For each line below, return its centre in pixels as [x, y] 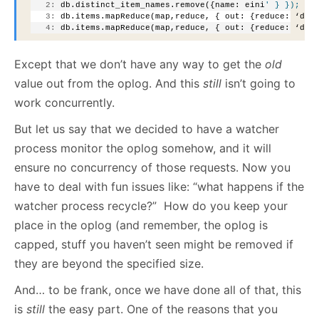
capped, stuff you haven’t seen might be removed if [154, 245]
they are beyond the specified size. [109, 264]
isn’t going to [260, 84]
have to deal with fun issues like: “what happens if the [159, 187]
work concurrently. [64, 103]
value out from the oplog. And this [109, 84]
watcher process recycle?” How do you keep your [151, 206]
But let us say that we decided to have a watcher [147, 129]
